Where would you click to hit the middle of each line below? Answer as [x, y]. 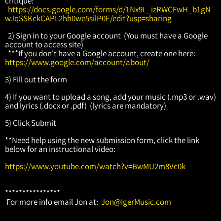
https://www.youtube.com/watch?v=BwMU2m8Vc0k [96, 166]
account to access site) [45, 44]
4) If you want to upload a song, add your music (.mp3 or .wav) [110, 96]
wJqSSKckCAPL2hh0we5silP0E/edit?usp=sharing [88, 18]
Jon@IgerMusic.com [136, 202]
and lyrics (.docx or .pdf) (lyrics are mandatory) [86, 105]
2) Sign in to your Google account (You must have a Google [106, 35]
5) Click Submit [31, 123]
